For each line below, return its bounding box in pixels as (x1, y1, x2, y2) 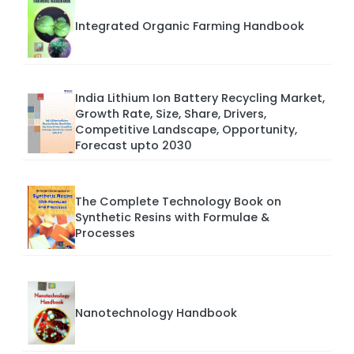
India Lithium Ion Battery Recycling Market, (75, 90, 325, 107)
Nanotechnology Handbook (75, 305, 237, 322)
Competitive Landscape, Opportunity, (75, 122, 297, 138)
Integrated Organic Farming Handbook (75, 18, 304, 35)
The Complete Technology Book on (75, 194, 281, 210)
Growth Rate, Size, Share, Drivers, (75, 106, 266, 122)
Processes (75, 225, 135, 242)
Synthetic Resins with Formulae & (75, 209, 269, 226)
